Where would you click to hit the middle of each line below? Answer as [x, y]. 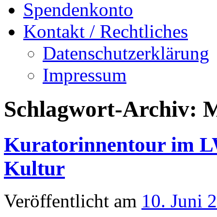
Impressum [85, 75]
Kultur [34, 168]
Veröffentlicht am [70, 201]
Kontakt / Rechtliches [106, 31]
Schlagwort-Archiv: [103, 109]
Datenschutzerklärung [126, 53]
